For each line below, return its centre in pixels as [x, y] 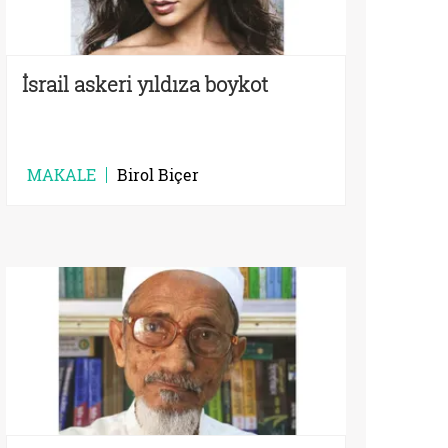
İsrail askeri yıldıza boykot [145, 84]
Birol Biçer [158, 175]
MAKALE [61, 175]
